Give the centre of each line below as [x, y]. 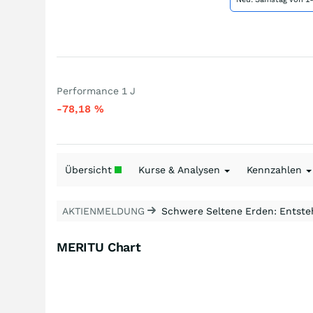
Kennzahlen [276, 170]
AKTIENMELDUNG [105, 211]
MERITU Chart [99, 247]
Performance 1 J [96, 91]
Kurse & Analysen [181, 170]
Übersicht [90, 170]
